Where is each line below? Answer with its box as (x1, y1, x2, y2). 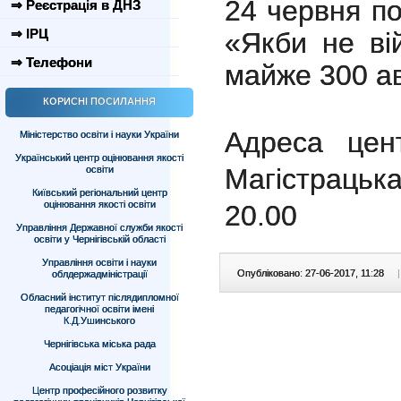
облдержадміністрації (51, 269, 148, 279)
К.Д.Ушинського (64, 315, 135, 326)
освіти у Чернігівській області (33, 234, 166, 244)
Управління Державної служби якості (16, 222, 183, 233)
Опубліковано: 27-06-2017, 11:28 (237, 268, 387, 278)
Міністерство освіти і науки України (20, 129, 179, 140)
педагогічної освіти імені (45, 303, 154, 314)
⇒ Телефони (11, 55, 92, 70)
